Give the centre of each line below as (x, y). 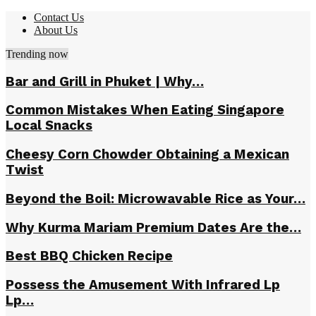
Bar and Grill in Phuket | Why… (105, 81)
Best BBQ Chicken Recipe (89, 256)
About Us (56, 30)
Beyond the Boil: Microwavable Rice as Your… (156, 199)
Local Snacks (49, 126)
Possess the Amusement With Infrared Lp (143, 285)
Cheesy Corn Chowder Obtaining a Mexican (147, 155)
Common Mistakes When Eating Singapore (145, 110)
